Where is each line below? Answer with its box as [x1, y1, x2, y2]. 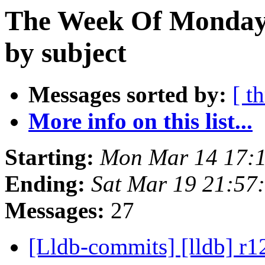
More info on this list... [28, 108, 253, 134]
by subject [5, 37, 127, 68]
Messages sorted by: [28, 82, 227, 108]
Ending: [5, 171, 85, 197]
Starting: [5, 144, 94, 170]
